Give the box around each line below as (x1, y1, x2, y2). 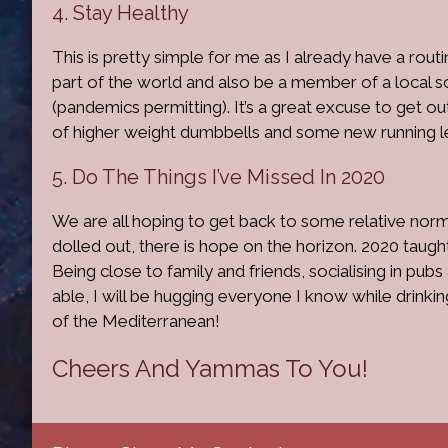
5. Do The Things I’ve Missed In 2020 (52, 164, 385, 189)
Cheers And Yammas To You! (52, 353, 368, 383)
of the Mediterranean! (52, 310, 220, 331)
